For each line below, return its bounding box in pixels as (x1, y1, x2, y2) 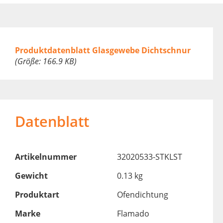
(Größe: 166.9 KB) (14, 56, 77, 67)
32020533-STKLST (116, 151, 182, 163)
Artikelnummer (14, 151, 77, 163)
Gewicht (14, 170, 48, 182)
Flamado (116, 208, 149, 220)
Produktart (14, 189, 59, 201)
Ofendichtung (116, 189, 168, 201)
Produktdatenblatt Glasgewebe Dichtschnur (14, 45, 191, 56)
